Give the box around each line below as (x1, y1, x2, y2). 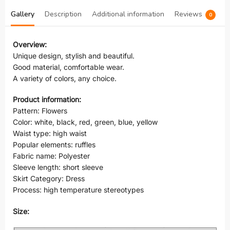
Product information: (13, 95, 81, 104)
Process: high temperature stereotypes (13, 185, 144, 195)
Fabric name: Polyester (13, 151, 90, 161)
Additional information (92, 9, 164, 19)
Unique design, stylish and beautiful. (13, 51, 135, 60)
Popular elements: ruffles (13, 140, 95, 149)
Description (45, 9, 82, 19)
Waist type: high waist (13, 129, 87, 138)
